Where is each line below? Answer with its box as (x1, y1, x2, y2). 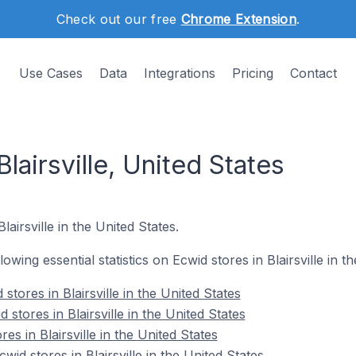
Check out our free (56, 11, 181, 27)
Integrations (144, 65, 215, 81)
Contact (290, 65, 337, 81)
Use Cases (19, 65, 83, 81)
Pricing (232, 65, 273, 81)
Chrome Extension (180, 11, 296, 27)
